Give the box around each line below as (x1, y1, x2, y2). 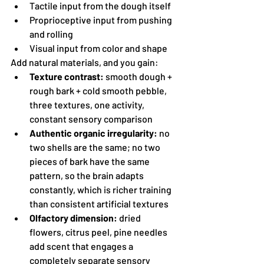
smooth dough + (104, 70, 174, 82)
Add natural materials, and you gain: (11, 56, 159, 68)
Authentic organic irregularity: (29, 127, 157, 138)
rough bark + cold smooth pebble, (29, 84, 169, 96)
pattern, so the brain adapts (29, 169, 146, 181)
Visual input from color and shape (29, 42, 167, 54)
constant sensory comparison (29, 113, 153, 124)
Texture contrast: (29, 70, 104, 82)
